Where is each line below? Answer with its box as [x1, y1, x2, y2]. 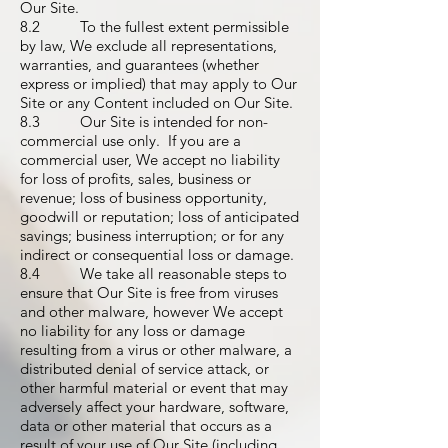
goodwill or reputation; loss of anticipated [20, 207, 299, 226]
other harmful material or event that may [20, 378, 288, 397]
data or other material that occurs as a [20, 416, 272, 435]
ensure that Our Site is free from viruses [20, 283, 278, 302]
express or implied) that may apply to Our [20, 74, 297, 93]
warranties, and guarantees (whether [20, 55, 259, 74]
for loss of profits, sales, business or [20, 169, 251, 188]
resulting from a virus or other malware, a [20, 340, 292, 359]
